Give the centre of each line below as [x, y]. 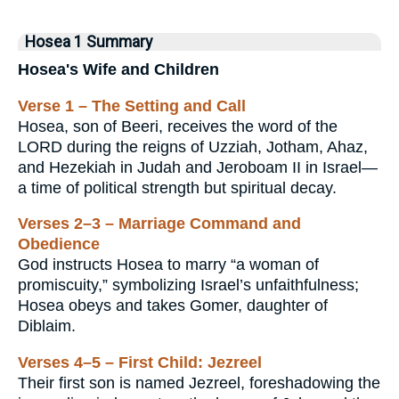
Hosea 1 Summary [89, 41]
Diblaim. [47, 326]
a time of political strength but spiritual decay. [177, 187]
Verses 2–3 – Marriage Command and [159, 224]
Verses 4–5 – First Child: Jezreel [140, 362]
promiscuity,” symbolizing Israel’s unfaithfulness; [188, 285]
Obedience [59, 244]
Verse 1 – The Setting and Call [132, 106]
